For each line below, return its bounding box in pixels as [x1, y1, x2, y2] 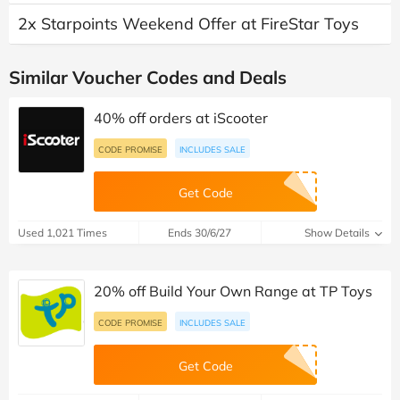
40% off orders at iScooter [94, 109, 268, 128]
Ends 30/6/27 [168, 226, 232, 240]
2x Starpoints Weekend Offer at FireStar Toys [18, 13, 359, 35]
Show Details [304, 226, 372, 240]
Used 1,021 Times [18, 226, 107, 240]
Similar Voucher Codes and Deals [9, 66, 287, 89]
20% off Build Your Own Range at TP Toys [94, 282, 372, 301]
